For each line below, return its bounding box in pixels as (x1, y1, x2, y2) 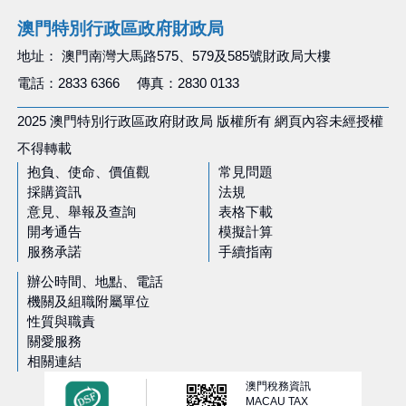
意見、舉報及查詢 (27, 203, 136, 219)
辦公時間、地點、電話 (27, 274, 163, 290)
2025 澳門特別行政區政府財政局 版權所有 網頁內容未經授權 (16, 112, 383, 129)
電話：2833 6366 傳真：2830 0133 (16, 74, 239, 91)
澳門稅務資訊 (245, 379, 311, 392)
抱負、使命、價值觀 (27, 163, 150, 179)
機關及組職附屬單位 (27, 294, 150, 310)
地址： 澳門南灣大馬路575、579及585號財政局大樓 (16, 47, 331, 63)
